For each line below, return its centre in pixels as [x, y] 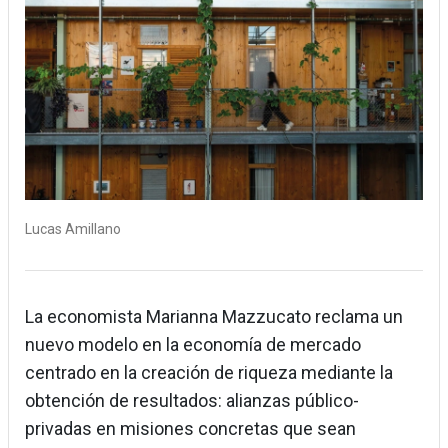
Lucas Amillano [73, 229]
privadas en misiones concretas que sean [190, 429]
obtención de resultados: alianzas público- [192, 401]
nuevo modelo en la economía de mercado [193, 345]
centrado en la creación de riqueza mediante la [209, 373]
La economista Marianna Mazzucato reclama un [214, 317]
